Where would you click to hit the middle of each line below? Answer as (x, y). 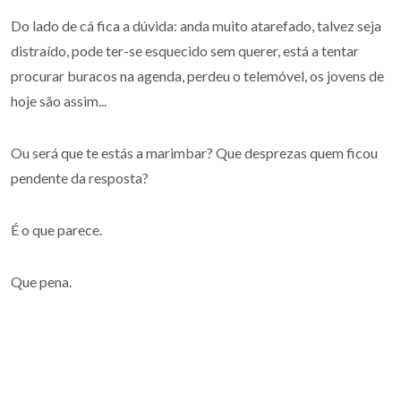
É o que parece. (56, 230)
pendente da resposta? (80, 178)
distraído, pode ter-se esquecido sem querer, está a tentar (185, 51)
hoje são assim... (59, 101)
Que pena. (41, 282)
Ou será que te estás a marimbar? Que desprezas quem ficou (194, 153)
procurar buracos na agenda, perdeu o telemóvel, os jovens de (197, 76)
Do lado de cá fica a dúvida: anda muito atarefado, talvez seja (196, 26)
